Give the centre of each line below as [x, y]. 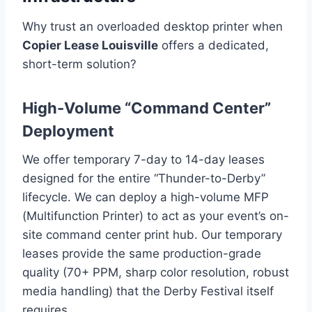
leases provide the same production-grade [142, 253]
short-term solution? [79, 64]
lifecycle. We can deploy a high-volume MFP [146, 197]
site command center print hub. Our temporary [152, 234]
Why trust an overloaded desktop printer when [153, 26]
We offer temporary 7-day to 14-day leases [143, 159]
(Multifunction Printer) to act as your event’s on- [156, 216]
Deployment [68, 131]
